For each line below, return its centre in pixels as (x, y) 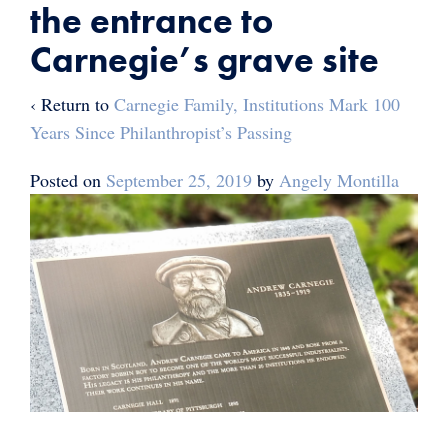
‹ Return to (72, 103)
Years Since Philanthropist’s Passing (161, 131)
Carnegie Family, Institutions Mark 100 (257, 103)
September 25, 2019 (179, 179)
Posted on (68, 179)
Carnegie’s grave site (204, 59)
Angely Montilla (339, 179)
